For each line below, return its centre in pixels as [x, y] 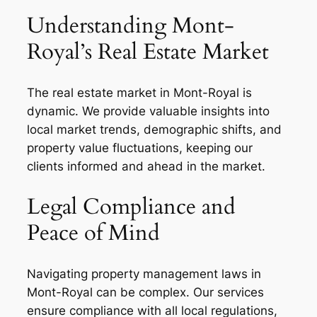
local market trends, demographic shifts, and [154, 130]
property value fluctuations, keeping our [140, 148]
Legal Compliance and [131, 206]
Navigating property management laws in [144, 273]
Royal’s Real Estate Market [148, 52]
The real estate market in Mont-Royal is [139, 93]
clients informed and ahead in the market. [146, 167]
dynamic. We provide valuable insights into [148, 111]
